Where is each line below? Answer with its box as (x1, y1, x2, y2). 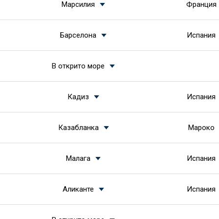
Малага (66, 154, 90, 163)
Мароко (188, 123, 215, 132)
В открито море (52, 62, 105, 70)
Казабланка (58, 123, 99, 132)
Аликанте (63, 185, 94, 194)
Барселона (60, 31, 96, 40)
